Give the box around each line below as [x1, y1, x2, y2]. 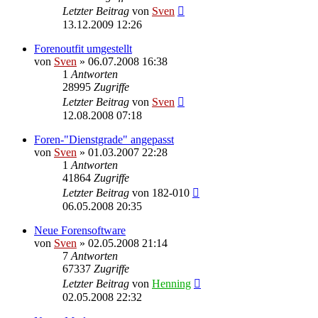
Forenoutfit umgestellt [34, 42, 132, 55]
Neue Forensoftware [34, 224, 126, 236]
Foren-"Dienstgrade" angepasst [34, 133, 174, 146]
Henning [152, 277, 191, 290]
